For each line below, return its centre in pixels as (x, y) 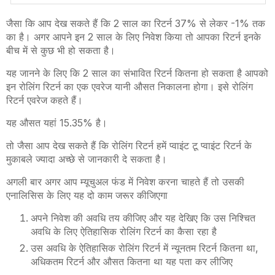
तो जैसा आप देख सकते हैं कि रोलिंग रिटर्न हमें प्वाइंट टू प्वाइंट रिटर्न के (129, 146)
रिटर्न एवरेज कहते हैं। (46, 100)
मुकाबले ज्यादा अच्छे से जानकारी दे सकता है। (88, 159)
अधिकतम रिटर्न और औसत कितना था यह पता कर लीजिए (133, 262)
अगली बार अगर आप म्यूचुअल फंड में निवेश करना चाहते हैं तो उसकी (125, 182)
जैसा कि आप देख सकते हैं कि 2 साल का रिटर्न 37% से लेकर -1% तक (136, 24)
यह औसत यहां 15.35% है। (58, 123)
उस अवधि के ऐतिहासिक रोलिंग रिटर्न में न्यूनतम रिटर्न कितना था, (145, 248)
